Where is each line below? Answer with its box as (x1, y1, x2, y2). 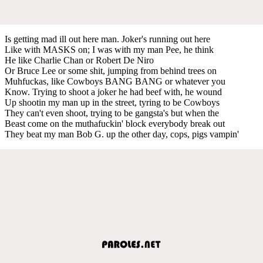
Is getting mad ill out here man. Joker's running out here (5, 33, 210, 44)
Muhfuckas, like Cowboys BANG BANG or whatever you (5, 76, 225, 86)
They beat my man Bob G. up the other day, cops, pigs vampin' (5, 129, 239, 139)
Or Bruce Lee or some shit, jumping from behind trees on (5, 65, 217, 76)
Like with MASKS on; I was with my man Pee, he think (5, 44, 214, 55)
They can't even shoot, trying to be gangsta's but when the (5, 107, 219, 118)
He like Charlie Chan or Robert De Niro (5, 55, 154, 65)
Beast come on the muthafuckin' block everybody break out (5, 118, 225, 129)
